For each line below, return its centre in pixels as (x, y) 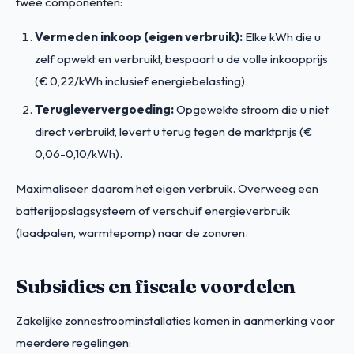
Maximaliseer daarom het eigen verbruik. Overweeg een (167, 188)
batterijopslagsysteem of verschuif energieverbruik (153, 210)
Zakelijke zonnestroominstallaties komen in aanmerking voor (175, 320)
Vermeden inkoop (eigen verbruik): (139, 36)
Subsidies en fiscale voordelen (156, 286)
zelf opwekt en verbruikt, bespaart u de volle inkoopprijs (181, 58)
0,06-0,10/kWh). (79, 153)
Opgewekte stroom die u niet (251, 109)
